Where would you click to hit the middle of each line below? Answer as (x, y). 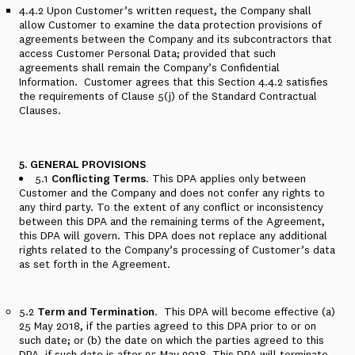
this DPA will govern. (70, 235)
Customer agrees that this (151, 82)
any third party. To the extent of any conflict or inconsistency (171, 207)
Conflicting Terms (99, 178)
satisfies (305, 82)
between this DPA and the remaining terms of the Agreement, (172, 221)
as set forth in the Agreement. (95, 264)
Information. (48, 82)
